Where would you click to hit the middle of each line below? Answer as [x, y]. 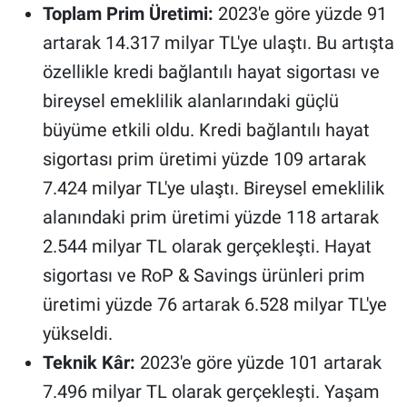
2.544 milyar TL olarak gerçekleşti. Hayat [207, 246]
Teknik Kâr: [89, 362]
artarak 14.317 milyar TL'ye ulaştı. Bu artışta [218, 42]
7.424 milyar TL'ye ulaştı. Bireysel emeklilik [213, 188]
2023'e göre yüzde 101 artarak [258, 362]
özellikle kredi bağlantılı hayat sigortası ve [211, 71]
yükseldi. [77, 333]
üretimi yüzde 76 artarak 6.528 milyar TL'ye [214, 304]
